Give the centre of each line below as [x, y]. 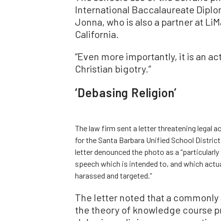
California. [97, 34]
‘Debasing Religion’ [126, 92]
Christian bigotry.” [113, 68]
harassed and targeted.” [113, 175]
